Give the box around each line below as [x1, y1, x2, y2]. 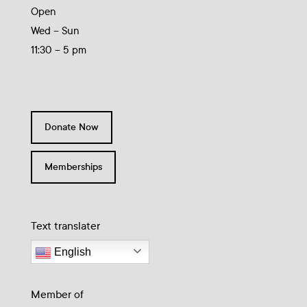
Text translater [30, 219, 100, 233]
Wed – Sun [30, 24, 79, 37]
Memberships [44, 161, 102, 173]
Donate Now [44, 121, 99, 134]
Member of [30, 288, 84, 302]
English [51, 246, 91, 258]
